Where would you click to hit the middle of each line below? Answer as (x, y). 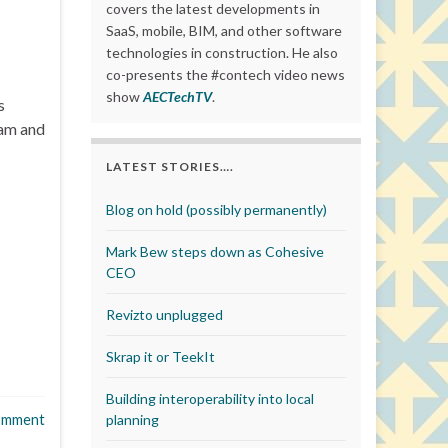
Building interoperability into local (210, 398)
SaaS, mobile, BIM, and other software (224, 30)
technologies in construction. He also (222, 52)
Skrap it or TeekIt (160, 356)
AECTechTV (177, 96)
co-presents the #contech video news (225, 74)
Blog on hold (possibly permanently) (216, 209)
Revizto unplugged (164, 314)
